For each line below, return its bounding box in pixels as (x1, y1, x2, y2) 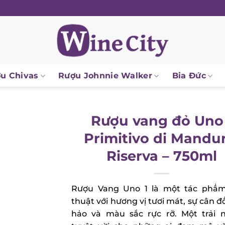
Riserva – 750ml (102, 148, 213, 164)
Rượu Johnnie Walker (54, 71, 149, 80)
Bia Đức (168, 71, 202, 80)
